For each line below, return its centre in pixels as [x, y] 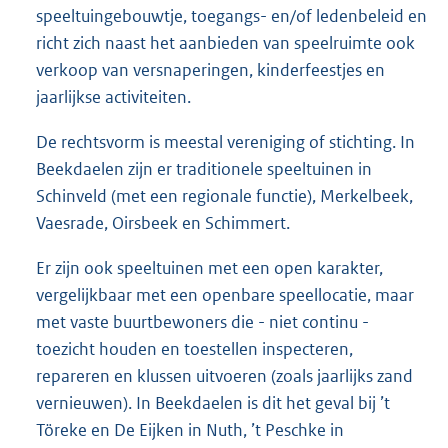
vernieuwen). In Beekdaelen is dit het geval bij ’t [213, 402]
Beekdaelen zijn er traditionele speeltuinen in [204, 168]
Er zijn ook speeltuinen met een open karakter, [209, 267]
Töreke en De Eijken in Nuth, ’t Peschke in [190, 429]
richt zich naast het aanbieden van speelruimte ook [225, 42]
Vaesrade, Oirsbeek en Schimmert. [163, 222]
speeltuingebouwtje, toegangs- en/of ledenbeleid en [231, 15]
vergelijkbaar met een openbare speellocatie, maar [225, 294]
